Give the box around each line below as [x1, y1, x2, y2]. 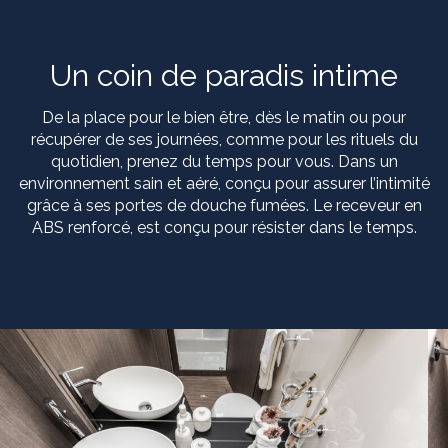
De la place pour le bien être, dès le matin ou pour [42, 107, 406, 127]
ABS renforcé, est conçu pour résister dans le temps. [31, 217, 417, 237]
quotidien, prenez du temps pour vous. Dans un [50, 151, 398, 171]
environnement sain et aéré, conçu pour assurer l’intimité [18, 173, 430, 193]
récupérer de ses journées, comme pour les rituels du [30, 129, 418, 149]
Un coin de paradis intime [50, 57, 398, 93]
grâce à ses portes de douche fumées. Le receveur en [26, 195, 422, 215]
